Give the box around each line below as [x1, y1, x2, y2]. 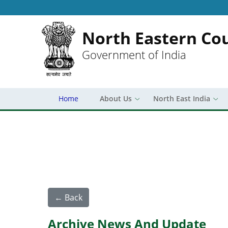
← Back [54, 192, 82, 203]
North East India [153, 94, 210, 103]
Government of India [82, 47, 186, 63]
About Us [100, 94, 132, 103]
